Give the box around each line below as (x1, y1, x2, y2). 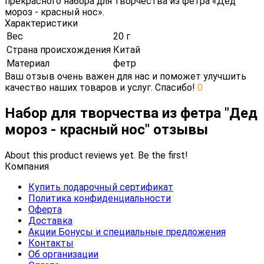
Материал (6, 57, 49, 69)
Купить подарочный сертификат (28, 181, 173, 193)
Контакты (28, 237, 74, 249)
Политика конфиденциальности (28, 192, 171, 204)
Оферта (28, 203, 62, 215)
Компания (5, 160, 49, 172)
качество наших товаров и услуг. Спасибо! (5, 81, 197, 93)
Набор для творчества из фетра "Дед (5, 104, 258, 121)
